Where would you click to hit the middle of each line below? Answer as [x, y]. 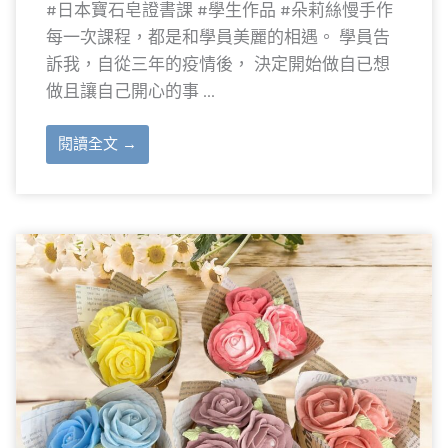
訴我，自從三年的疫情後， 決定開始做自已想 [218, 64]
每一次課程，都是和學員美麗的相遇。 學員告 [218, 37]
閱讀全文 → [97, 144]
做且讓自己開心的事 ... [130, 91]
